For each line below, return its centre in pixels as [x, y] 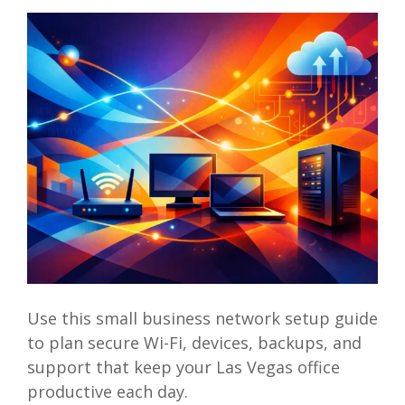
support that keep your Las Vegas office [183, 367]
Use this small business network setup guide [202, 319]
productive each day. [107, 392]
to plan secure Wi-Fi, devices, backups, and [194, 343]
